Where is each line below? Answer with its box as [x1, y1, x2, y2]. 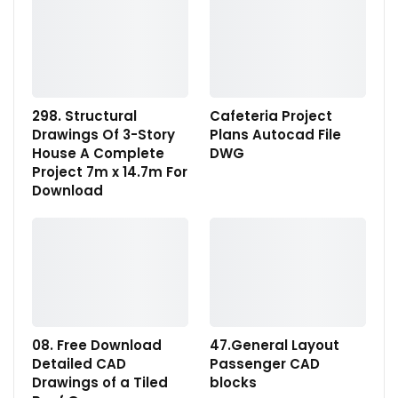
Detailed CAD [32, 354, 126, 374]
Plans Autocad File [210, 125, 341, 145]
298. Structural [32, 107, 137, 126]
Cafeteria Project [210, 107, 332, 126]
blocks [210, 373, 257, 393]
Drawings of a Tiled [32, 373, 168, 393]
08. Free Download [32, 336, 162, 355]
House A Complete [32, 144, 164, 163]
